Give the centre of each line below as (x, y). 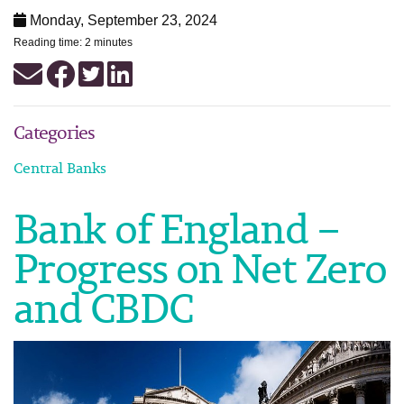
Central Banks (60, 168)
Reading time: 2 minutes (73, 42)
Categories (54, 132)
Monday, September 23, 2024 (122, 20)
